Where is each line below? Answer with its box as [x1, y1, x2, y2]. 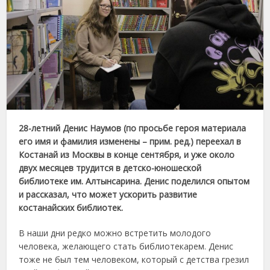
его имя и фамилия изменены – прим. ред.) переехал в [19, 136, 242, 148]
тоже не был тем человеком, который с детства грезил [19, 254, 250, 266]
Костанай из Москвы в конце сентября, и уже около [19, 149, 235, 161]
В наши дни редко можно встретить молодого [19, 227, 212, 239]
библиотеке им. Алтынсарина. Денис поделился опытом [19, 175, 250, 187]
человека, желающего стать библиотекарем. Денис [19, 240, 234, 253]
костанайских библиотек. [19, 202, 124, 214]
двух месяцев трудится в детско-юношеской [19, 162, 202, 174]
